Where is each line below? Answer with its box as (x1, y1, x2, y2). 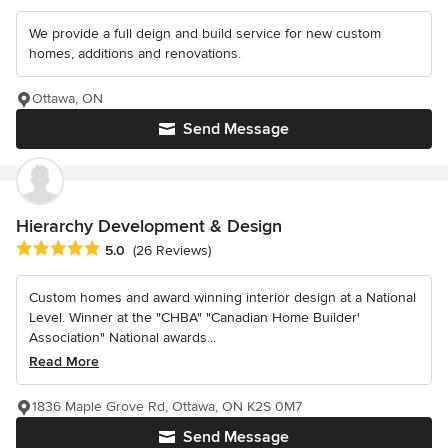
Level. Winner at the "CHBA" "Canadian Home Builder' (29, 309, 360, 327)
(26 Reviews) (133, 242, 211, 260)
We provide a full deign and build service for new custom (29, 24, 381, 42)
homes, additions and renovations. (29, 44, 241, 62)
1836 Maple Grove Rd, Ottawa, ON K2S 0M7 (32, 398, 302, 416)
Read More (29, 353, 99, 371)
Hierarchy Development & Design (16, 214, 282, 237)
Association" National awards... (29, 329, 216, 347)
